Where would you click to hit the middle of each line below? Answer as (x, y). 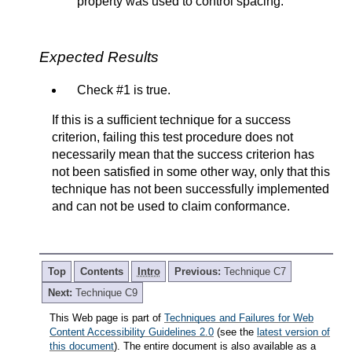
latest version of (293, 332)
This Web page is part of (107, 317)
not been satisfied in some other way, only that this (191, 171)
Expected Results (99, 57)
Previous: (199, 271)
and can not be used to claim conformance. (171, 206)
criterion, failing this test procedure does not (172, 137)
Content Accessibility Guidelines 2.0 (132, 332)
